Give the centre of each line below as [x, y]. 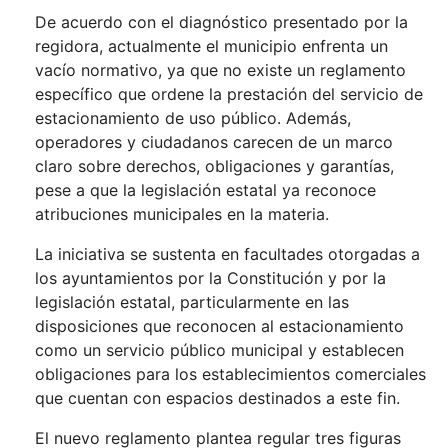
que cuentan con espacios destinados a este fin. [217, 398]
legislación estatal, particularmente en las [192, 302]
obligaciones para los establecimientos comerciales [230, 374]
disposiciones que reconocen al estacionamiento [219, 326]
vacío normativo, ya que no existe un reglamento [220, 70]
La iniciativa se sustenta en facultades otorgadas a [227, 254]
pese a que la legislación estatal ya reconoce [205, 190]
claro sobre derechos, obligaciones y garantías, [214, 166]
